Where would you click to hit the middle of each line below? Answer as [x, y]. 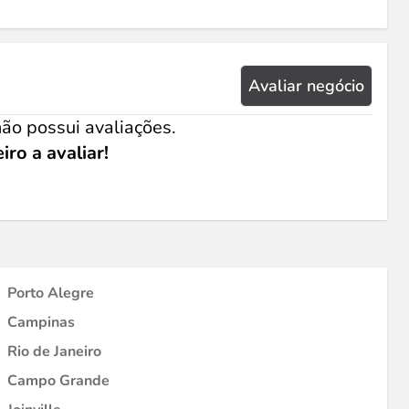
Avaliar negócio [306, 86]
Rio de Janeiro [54, 351]
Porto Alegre [51, 293]
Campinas [41, 322]
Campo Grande [58, 381]
